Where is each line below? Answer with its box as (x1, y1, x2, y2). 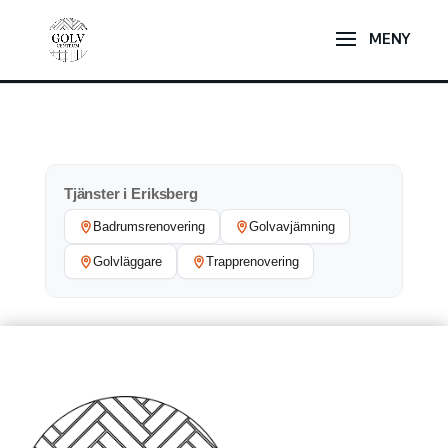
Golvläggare (92, 254, 162, 269)
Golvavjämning (248, 219, 335, 234)
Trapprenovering (205, 254, 299, 269)
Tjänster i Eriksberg (63, 186, 198, 202)
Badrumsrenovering (92, 219, 205, 234)
